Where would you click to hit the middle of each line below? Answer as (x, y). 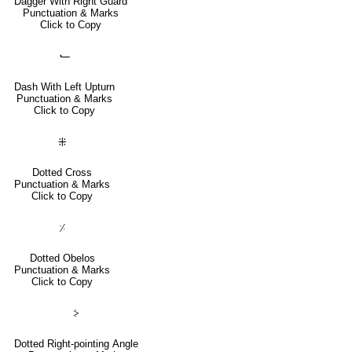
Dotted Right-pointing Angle (76, 343)
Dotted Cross (62, 172)
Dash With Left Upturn (64, 86)
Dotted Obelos (62, 258)
